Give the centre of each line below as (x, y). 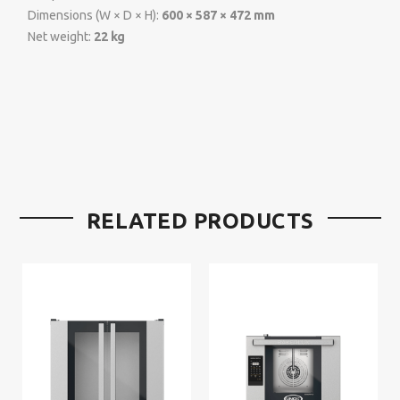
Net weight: (61, 37)
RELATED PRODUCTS (200, 221)
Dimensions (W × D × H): (95, 16)
